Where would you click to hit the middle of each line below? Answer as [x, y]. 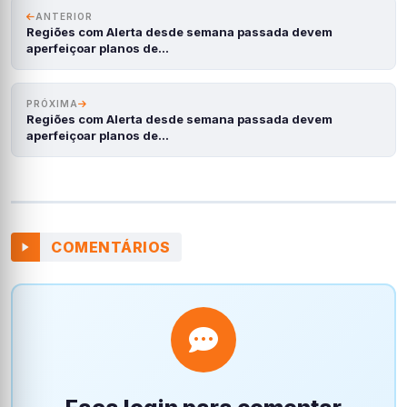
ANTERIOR [64, 16]
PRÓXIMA [52, 104]
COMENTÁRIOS [111, 247]
